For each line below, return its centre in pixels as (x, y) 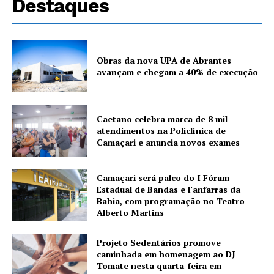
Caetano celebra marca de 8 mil (162, 119)
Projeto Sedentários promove (159, 243)
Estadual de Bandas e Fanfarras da (169, 190)
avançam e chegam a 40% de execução (178, 72)
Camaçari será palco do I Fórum (163, 178)
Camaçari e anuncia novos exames (168, 143)
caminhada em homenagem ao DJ (166, 254)
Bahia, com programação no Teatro (171, 201)
